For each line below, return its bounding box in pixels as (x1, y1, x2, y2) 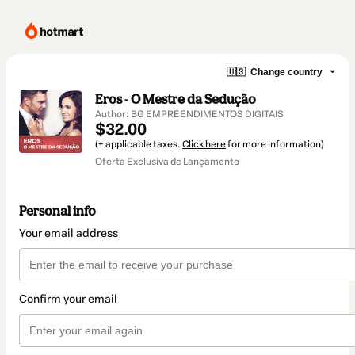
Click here (182, 139, 226, 150)
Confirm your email (19, 292, 117, 307)
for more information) (226, 139, 324, 150)
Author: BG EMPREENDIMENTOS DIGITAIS (95, 109, 284, 120)
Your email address (19, 227, 118, 241)
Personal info (19, 203, 96, 219)
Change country (250, 66, 323, 78)
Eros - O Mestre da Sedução (95, 91, 256, 107)
